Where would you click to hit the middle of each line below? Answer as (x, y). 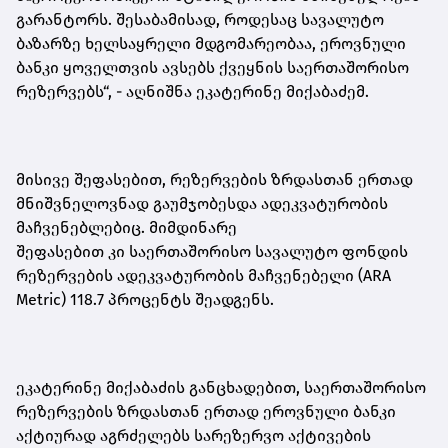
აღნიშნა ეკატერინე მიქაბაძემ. (247, 92)
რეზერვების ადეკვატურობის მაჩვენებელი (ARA (203, 276)
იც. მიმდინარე (179, 228)
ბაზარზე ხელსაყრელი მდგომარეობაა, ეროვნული (211, 44)
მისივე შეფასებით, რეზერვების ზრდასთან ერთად (214, 180)
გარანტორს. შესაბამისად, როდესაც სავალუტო (200, 20)
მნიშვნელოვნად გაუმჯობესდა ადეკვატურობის (202, 204)
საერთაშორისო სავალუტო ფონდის (268, 252)
